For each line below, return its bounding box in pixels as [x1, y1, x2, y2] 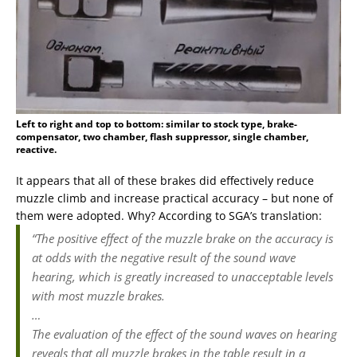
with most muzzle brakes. [32, 287, 165, 304]
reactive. [16, 142, 57, 156]
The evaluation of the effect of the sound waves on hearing [32, 325, 337, 342]
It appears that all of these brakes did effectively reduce [16, 172, 314, 188]
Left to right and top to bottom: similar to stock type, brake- [16, 116, 297, 131]
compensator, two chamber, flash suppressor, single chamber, [16, 129, 308, 143]
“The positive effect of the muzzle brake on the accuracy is [32, 229, 333, 246]
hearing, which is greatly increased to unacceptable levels [32, 268, 333, 284]
